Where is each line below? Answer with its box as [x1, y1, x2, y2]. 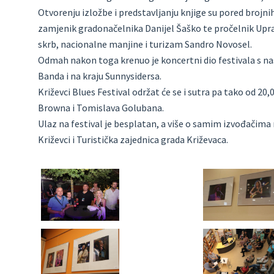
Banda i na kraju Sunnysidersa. [38, 70, 161, 82]
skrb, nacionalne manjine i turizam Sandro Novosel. [38, 38, 252, 50]
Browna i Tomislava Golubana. [38, 102, 164, 114]
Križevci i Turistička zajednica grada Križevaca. [38, 133, 228, 146]
